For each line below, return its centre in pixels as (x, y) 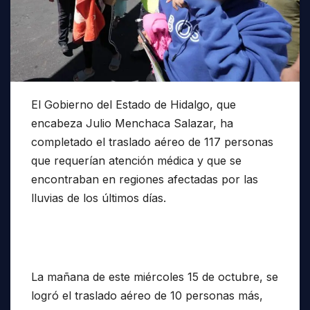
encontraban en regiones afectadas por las (145, 179)
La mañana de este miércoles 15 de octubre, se (155, 276)
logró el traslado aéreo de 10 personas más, (147, 295)
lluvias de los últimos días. (99, 198)
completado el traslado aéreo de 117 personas (152, 142)
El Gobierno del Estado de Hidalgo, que (134, 104)
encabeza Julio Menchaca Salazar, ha (132, 123)
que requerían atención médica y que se (136, 160)
